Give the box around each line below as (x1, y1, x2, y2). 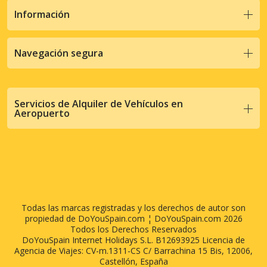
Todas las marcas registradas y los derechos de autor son (21, 202, 246, 214)
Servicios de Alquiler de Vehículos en (14, 97, 183, 110)
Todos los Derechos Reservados (70, 223, 197, 235)
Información (14, 8, 70, 21)
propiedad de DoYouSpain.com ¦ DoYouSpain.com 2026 (24, 213, 243, 225)
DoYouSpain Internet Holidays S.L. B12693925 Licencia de (22, 234, 245, 246)
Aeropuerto (14, 106, 70, 120)
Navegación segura (14, 46, 103, 60)
